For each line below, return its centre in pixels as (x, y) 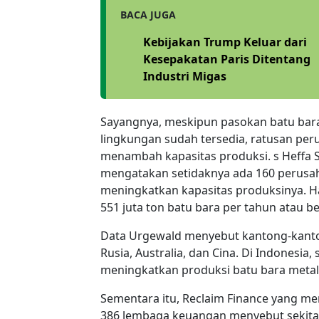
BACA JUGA (148, 14)
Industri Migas (185, 76)
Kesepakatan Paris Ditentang (227, 59)
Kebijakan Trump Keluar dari (225, 42)
